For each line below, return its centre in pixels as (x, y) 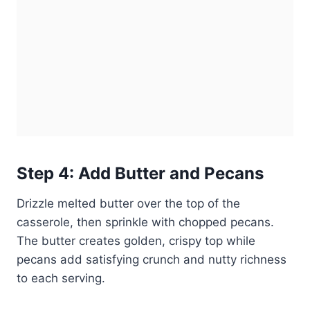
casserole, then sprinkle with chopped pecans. (145, 222)
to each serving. (61, 278)
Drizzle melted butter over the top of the (128, 203)
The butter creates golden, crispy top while (136, 240)
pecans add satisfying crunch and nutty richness (152, 259)
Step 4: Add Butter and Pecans (140, 173)
